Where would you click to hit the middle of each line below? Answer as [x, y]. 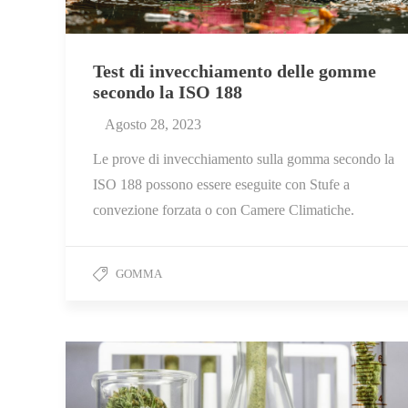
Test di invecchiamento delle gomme [235, 71]
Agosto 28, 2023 [153, 125]
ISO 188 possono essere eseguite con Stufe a [221, 185]
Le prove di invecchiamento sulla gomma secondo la [244, 159]
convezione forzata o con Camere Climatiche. [224, 210]
